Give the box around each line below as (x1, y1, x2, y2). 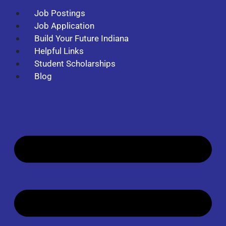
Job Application (34, 21, 94, 31)
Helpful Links (34, 46, 84, 56)
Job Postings (34, 8, 85, 18)
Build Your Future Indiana (34, 33, 129, 43)
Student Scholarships (34, 59, 116, 69)
